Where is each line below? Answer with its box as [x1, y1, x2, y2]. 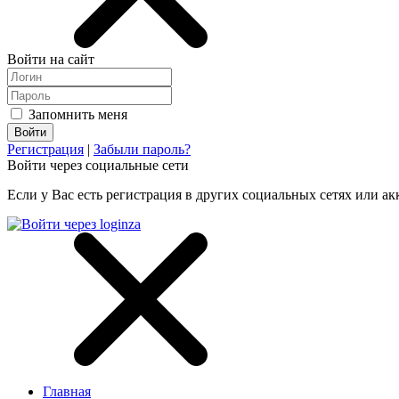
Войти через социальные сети [7, 158, 189, 173]
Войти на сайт [7, 52, 94, 67]
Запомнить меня [25, 107, 127, 122]
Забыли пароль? [94, 142, 191, 157]
